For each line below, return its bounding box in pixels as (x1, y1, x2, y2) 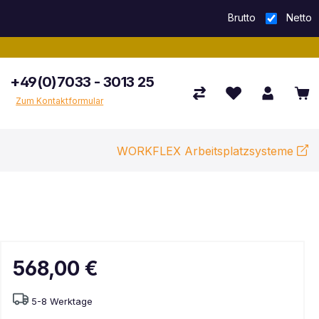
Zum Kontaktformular (16, 95, 104, 106)
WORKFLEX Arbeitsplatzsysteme (116, 143, 293, 158)
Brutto (227, 11, 256, 23)
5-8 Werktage (31, 296, 93, 307)
